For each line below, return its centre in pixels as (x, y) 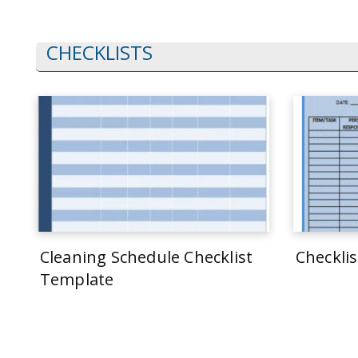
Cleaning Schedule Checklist (146, 257)
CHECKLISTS (99, 52)
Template (77, 279)
